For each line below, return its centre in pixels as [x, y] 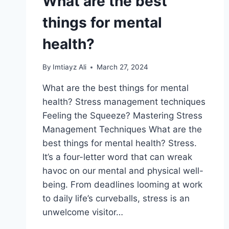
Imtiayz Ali [70, 67]
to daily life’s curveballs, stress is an [116, 198]
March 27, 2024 [123, 67]
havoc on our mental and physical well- [123, 171]
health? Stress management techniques [124, 102]
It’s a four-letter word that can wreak [117, 157]
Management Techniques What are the [122, 129]
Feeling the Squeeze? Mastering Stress [122, 116]
